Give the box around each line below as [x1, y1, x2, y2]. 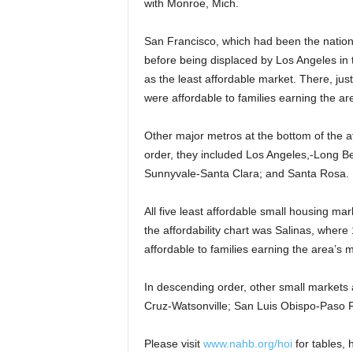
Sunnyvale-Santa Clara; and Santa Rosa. [143, 167, 349, 180]
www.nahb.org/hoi [203, 337, 292, 350]
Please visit [143, 337, 203, 350]
